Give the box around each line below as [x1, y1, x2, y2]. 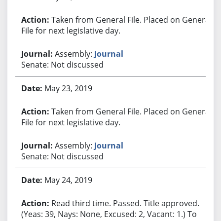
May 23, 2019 [44, 82, 92, 94]
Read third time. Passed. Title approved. [51, 197, 199, 209]
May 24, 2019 [44, 174, 92, 185]
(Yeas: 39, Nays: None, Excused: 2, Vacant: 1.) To [21, 208, 197, 220]
